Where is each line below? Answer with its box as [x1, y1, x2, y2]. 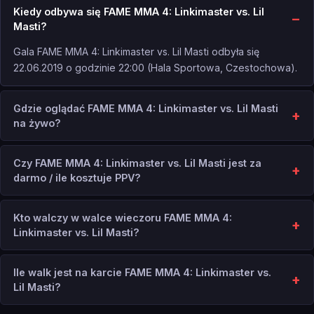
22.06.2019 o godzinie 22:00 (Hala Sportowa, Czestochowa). [13, 61, 297, 74]
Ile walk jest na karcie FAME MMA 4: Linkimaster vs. [13, 266, 271, 278]
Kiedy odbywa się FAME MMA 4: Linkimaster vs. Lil [13, 5, 264, 18]
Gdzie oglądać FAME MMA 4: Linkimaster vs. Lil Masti [13, 102, 278, 114]
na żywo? [13, 116, 61, 129]
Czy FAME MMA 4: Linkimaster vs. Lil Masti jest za [13, 156, 261, 169]
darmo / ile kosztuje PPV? [13, 171, 141, 184]
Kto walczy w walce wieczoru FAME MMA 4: [13, 211, 232, 224]
